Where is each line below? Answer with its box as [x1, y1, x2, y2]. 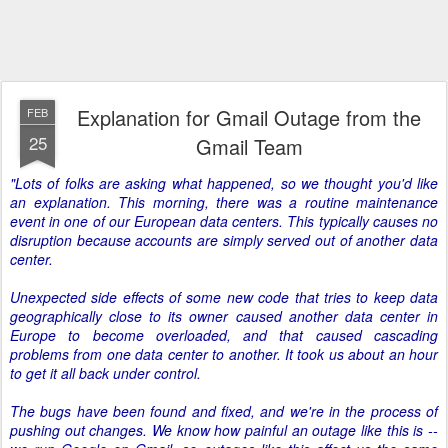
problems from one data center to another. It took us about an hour [10, 344, 438, 364]
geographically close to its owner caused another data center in [10, 306, 438, 326]
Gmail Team [195, 132, 303, 161]
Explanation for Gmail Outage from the [77, 103, 421, 132]
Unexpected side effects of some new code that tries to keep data [10, 287, 438, 307]
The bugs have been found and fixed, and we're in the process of [10, 401, 438, 421]
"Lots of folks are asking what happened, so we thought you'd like [10, 173, 438, 193]
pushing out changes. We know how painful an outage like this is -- [10, 420, 438, 440]
